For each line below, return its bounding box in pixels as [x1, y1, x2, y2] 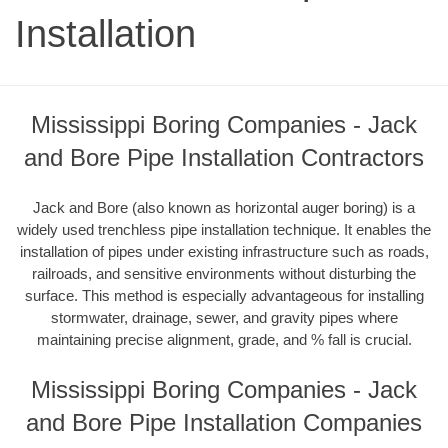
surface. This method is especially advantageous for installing [24, 286, 424, 304]
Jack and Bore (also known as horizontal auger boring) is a [33, 198, 415, 216]
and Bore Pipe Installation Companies [26, 409, 422, 437]
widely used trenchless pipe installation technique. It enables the [17, 220, 431, 238]
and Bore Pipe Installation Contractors [24, 144, 424, 172]
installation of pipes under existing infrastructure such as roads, [19, 242, 429, 260]
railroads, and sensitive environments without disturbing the [32, 264, 416, 282]
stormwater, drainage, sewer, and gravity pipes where [50, 308, 398, 326]
